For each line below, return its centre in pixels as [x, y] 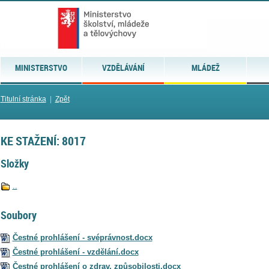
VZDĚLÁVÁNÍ [123, 68]
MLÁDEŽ [205, 68]
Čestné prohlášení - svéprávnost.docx [82, 237]
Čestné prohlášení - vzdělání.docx [75, 252]
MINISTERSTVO [41, 68]
